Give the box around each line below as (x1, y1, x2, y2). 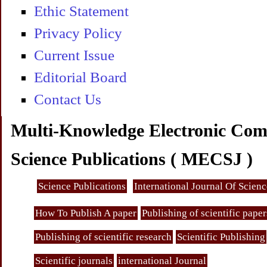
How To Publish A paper (35, 207, 136, 219)
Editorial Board (34, 69, 127, 86)
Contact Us (34, 91, 101, 108)
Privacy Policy (34, 25, 122, 42)
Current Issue (34, 47, 114, 64)
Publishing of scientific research (35, 231, 172, 243)
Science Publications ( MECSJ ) (11, 149, 253, 169)
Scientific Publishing (177, 231, 265, 243)
